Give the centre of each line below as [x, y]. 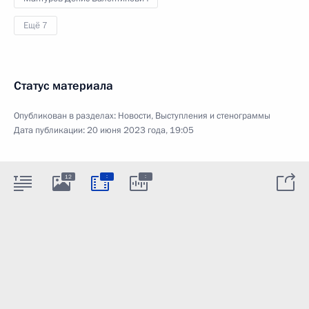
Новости [134, 116]
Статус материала [63, 86]
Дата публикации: [50, 130]
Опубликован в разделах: [66, 116]
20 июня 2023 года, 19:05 [140, 130]
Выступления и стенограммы [213, 116]
